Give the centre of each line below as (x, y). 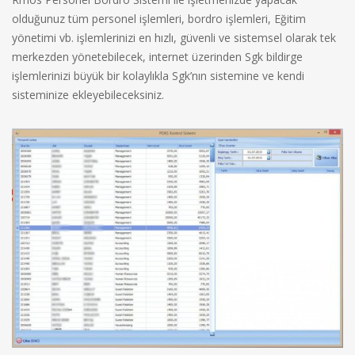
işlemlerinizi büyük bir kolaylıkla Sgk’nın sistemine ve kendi (158, 75)
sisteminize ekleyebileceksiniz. (88, 94)
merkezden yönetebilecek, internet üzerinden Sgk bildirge (157, 56)
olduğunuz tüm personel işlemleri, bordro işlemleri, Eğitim (159, 18)
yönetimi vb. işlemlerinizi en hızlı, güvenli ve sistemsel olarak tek (174, 37)
